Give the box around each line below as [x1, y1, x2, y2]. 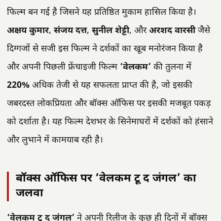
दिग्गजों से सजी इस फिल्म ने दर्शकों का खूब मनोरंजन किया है [7, 43, 203, 55]
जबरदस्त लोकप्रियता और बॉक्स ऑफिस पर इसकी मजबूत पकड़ [7, 98, 211, 110]
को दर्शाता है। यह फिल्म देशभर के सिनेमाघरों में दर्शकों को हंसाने [7, 116, 213, 128]
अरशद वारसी [149, 25, 195, 37]
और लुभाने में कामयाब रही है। [7, 134, 103, 146]
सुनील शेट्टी [92, 25, 129, 37]
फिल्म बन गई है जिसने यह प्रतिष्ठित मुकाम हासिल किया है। [7, 6, 196, 18]
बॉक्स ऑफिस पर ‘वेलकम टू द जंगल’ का [16, 171, 196, 186]
